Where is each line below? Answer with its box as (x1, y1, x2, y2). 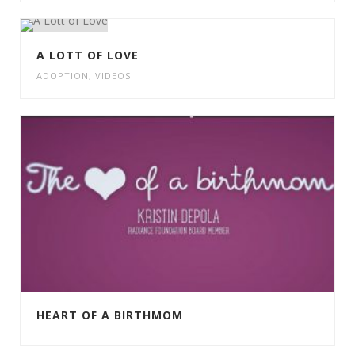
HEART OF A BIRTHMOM (36, 307, 183, 323)
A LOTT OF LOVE (36, 48, 139, 63)
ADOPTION (36, 70, 89, 82)
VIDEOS (95, 70, 131, 82)
